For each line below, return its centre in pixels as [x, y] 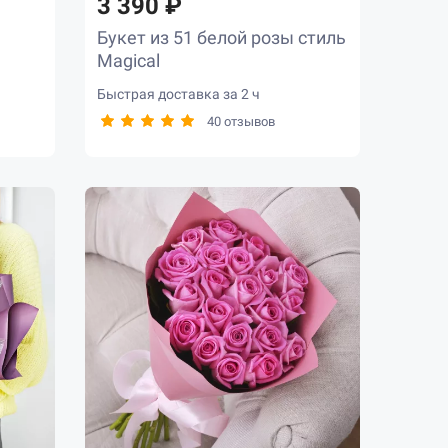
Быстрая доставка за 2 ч [179, 93]
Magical [129, 60]
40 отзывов [241, 121]
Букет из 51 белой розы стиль [222, 37]
